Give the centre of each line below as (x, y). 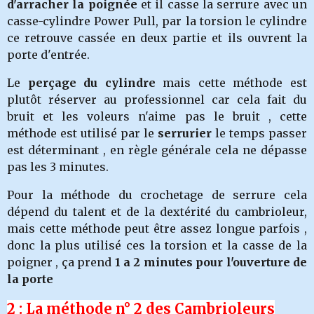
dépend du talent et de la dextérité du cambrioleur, (157, 212)
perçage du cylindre (91, 83)
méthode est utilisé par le (82, 133)
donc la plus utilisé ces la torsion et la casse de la (157, 245)
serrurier (186, 133)
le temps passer (261, 133)
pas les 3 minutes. (58, 167)
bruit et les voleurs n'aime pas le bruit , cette (157, 116)
